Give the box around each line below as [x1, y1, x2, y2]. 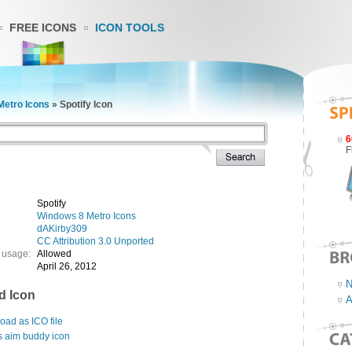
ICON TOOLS [95, 21, 164, 34]
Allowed [37, 248, 71, 259]
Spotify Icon [60, 99, 112, 110]
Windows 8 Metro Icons [37, 211, 136, 222]
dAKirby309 [37, 223, 87, 234]
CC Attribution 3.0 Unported [37, 236, 154, 247]
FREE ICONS [9, 21, 76, 34]
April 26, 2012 [37, 261, 97, 272]
